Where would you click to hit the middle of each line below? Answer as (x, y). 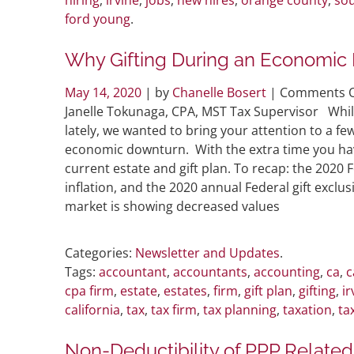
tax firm (174, 309)
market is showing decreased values (172, 206)
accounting (287, 271)
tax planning (240, 309)
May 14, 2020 (105, 92)
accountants (210, 271)
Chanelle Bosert (219, 92)
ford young (98, 19)
